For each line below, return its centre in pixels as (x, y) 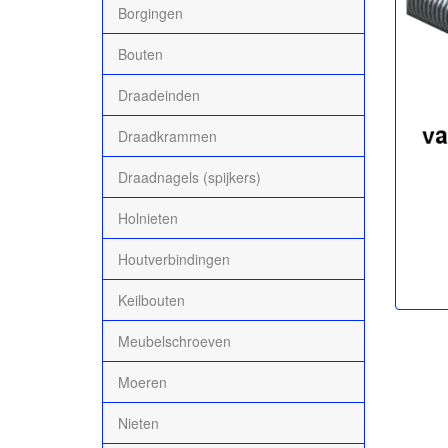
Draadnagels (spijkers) (189, 176)
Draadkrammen (167, 135)
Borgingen (150, 12)
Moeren (142, 381)
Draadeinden (159, 94)
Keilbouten (151, 299)
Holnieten (148, 217)
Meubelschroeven (174, 340)
